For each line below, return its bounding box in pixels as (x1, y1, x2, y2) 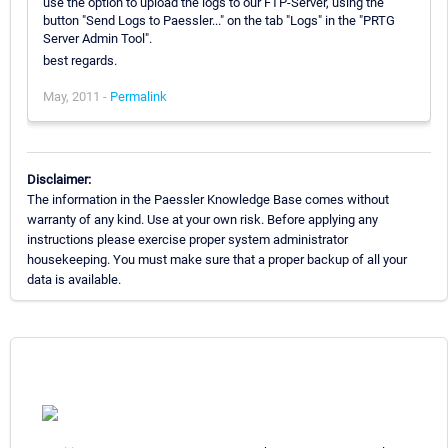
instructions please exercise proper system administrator (27, 231, 348, 247)
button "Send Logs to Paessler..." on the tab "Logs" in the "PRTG (43, 12, 395, 28)
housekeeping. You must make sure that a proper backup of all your (27, 251, 407, 267)
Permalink (110, 88, 167, 104)
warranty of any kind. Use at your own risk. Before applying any (27, 211, 378, 227)
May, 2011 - (43, 88, 110, 104)
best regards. (43, 52, 117, 68)
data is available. (27, 271, 121, 287)
